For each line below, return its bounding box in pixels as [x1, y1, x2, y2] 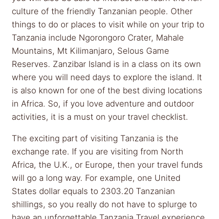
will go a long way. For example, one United [12, 173, 180, 183]
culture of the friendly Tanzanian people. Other [12, 6, 193, 16]
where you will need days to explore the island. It [12, 72, 202, 82]
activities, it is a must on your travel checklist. [12, 112, 188, 122]
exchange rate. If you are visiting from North [12, 147, 183, 156]
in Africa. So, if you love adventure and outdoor [12, 99, 194, 109]
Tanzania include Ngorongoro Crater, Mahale [12, 33, 184, 43]
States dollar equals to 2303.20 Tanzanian [12, 186, 175, 196]
